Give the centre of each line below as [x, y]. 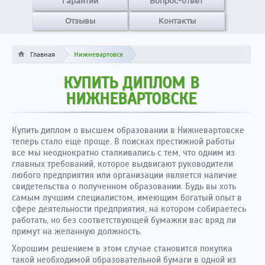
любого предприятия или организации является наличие [125, 175]
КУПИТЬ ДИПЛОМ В [131, 83]
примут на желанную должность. [77, 231]
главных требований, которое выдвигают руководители [122, 164]
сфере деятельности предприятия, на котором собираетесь [129, 209]
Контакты [177, 21]
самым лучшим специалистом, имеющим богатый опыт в [127, 198]
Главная [43, 54]
